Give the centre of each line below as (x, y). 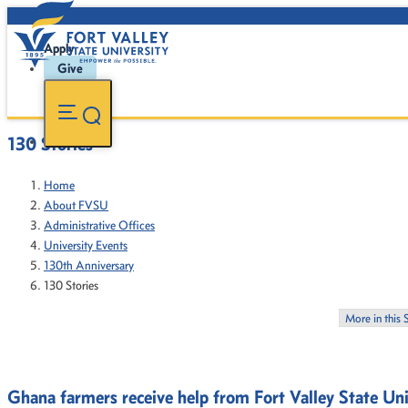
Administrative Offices (99, 225)
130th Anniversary (89, 265)
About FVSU (76, 205)
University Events (86, 245)
